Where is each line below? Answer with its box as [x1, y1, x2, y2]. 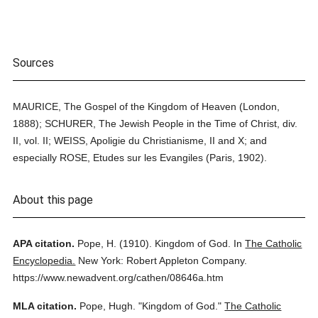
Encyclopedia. [13, 255, 76, 266]
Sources [13, 56, 55, 70]
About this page [13, 193, 94, 207]
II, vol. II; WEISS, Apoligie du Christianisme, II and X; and [13, 135, 268, 146]
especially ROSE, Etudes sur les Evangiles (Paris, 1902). [13, 152, 268, 163]
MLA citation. [13, 300, 77, 312]
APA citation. [13, 238, 75, 249]
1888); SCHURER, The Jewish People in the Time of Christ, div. [13, 118, 298, 129]
